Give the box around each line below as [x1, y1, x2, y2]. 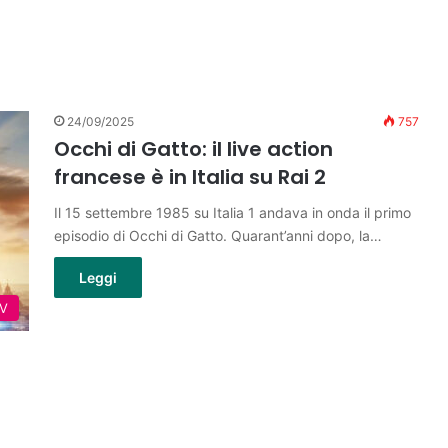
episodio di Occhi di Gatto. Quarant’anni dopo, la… [54, 227, 382, 244]
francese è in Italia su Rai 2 [54, 163, 326, 191]
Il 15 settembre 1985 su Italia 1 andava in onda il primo [54, 204, 411, 221]
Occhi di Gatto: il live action [54, 135, 333, 163]
